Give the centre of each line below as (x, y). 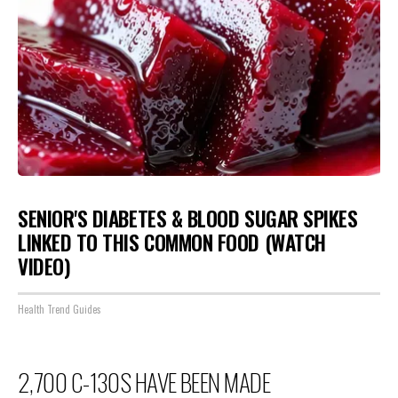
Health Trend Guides (60, 309)
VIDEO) (44, 266)
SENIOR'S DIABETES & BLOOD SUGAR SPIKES (188, 218)
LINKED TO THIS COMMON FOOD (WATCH (172, 242)
